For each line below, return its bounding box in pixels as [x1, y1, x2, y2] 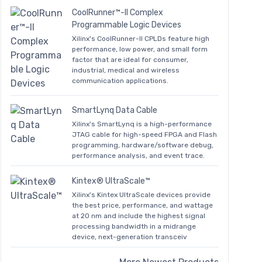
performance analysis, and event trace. [72, 151, 205, 160]
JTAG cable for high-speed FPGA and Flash [72, 130, 217, 139]
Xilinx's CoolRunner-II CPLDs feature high [72, 35, 209, 43]
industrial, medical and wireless [72, 66, 180, 74]
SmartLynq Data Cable [72, 105, 157, 116]
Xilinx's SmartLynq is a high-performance [72, 120, 212, 129]
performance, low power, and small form [72, 45, 208, 53]
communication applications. [72, 77, 168, 85]
